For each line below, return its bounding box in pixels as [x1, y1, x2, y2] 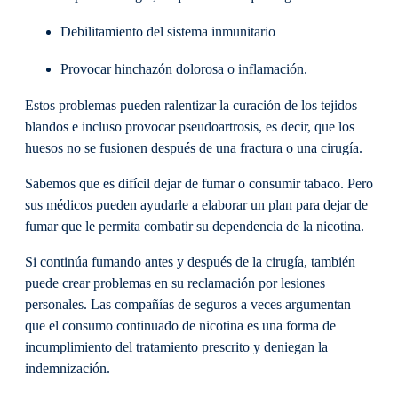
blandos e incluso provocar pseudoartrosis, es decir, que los [25, 118, 354, 135]
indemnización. [25, 361, 110, 378]
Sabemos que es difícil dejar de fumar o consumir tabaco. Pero [25, 176, 373, 193]
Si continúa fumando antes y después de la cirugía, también [25, 254, 355, 271]
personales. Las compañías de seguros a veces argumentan [25, 297, 351, 314]
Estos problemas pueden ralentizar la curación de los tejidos [25, 97, 357, 114]
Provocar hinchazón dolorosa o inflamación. [60, 60, 307, 77]
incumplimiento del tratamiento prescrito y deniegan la [25, 339, 328, 356]
